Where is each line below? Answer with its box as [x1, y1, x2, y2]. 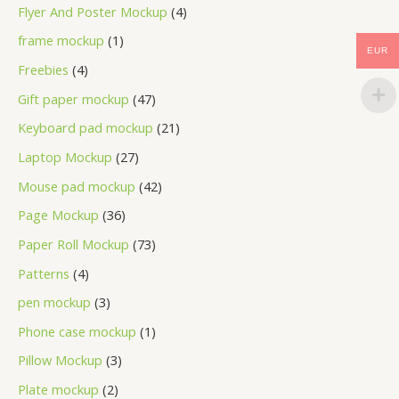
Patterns [18, 264, 69, 282]
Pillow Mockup [18, 351, 102, 370]
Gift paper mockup [18, 89, 129, 108]
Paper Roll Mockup [18, 234, 129, 253]
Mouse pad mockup [18, 176, 135, 195]
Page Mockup [18, 206, 99, 224]
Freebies [18, 61, 69, 79]
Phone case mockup [18, 322, 136, 340]
